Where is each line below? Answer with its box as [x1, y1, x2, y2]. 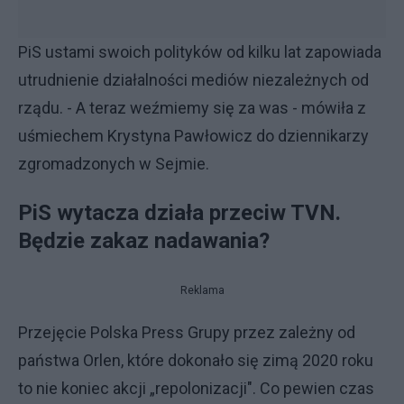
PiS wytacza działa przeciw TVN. [18, 200, 341, 225]
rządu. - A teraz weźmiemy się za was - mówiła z [18, 98, 366, 117]
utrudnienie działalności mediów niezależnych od [18, 70, 369, 89]
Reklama [179, 284, 225, 297]
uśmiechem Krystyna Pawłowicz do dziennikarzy [18, 126, 369, 145]
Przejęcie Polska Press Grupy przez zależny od [18, 323, 355, 342]
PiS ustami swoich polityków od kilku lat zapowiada [18, 42, 381, 61]
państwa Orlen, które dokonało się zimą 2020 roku [18, 351, 373, 370]
